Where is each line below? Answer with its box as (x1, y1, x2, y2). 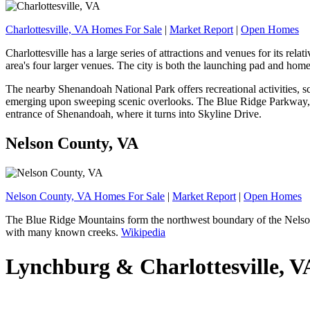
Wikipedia (121, 226, 165, 239)
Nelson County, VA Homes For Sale (6, 190, 165, 203)
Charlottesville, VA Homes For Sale (6, 24, 162, 36)
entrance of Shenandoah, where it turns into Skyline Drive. (6, 108, 262, 120)
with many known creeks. (6, 226, 121, 239)
